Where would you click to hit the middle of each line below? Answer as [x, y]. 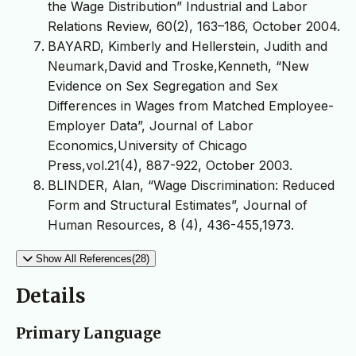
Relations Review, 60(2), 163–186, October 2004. [194, 27]
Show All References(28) [93, 259]
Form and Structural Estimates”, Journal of [178, 205]
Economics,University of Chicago [147, 146]
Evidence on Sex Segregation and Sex [163, 86]
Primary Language [89, 334]
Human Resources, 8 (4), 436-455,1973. [171, 225]
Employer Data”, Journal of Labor [151, 126]
